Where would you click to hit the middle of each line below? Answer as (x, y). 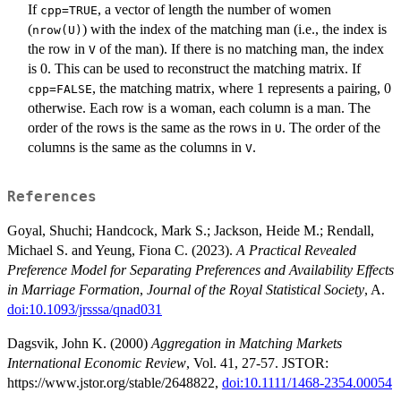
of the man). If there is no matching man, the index (240, 48)
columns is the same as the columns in (137, 147)
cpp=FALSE (60, 89)
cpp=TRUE (69, 10)
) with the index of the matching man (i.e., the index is (235, 29)
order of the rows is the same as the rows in (151, 127)
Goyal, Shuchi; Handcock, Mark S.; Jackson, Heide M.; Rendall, (191, 231)
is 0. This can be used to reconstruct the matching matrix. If (194, 68)
